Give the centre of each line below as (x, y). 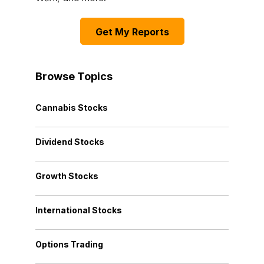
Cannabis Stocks (72, 108)
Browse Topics (74, 76)
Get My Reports (132, 32)
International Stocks (79, 210)
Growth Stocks (67, 176)
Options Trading (69, 244)
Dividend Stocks (70, 142)
